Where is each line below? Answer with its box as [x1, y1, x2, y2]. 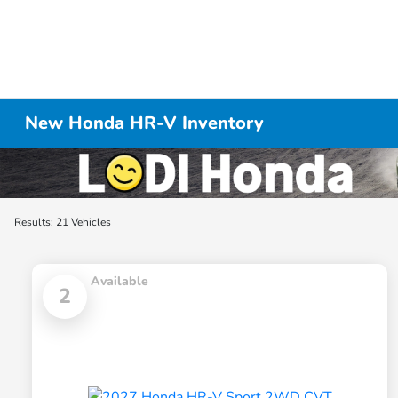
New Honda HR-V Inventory [25, 111, 265, 135]
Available [91, 273, 148, 291]
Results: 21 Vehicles [14, 215, 111, 229]
